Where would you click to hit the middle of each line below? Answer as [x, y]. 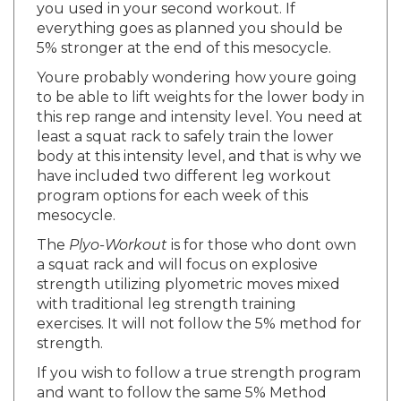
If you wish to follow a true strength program [199, 356]
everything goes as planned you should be [190, 12]
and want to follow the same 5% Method [182, 376]
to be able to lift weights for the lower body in [200, 81]
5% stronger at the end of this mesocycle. [184, 31]
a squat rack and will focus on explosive [177, 248]
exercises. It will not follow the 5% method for [199, 307]
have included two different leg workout [184, 159]
